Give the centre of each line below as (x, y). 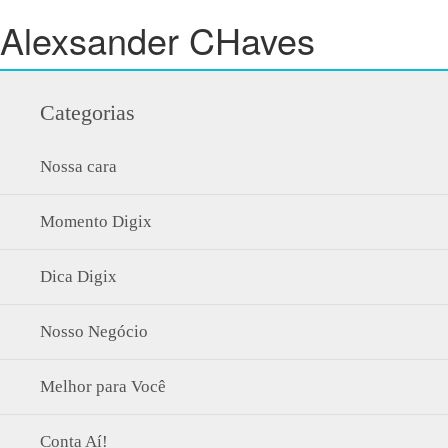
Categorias (87, 112)
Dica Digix (78, 276)
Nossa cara (78, 166)
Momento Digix (96, 221)
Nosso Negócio (94, 331)
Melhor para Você (103, 386)
